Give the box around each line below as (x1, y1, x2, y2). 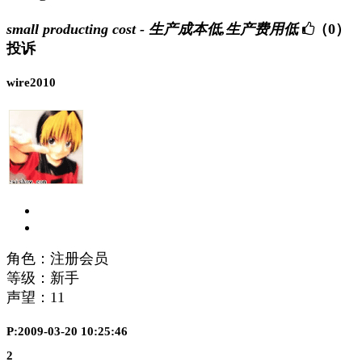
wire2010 (6, 76, 56, 90)
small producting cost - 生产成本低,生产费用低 (6, 21, 298, 38)
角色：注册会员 (6, 250, 108, 267)
